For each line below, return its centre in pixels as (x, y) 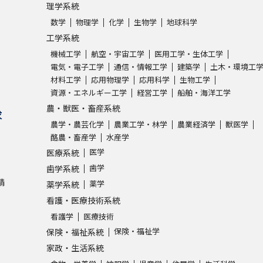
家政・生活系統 (75, 248)
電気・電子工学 (77, 67)
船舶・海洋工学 (204, 92)
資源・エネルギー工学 (89, 92)
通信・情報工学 (141, 67)
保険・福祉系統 (75, 232)
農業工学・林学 (141, 124)
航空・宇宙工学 (118, 54)
